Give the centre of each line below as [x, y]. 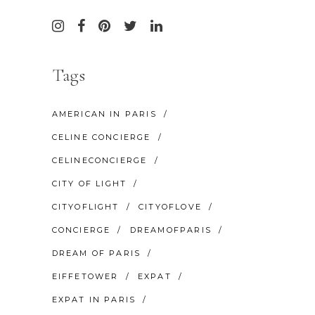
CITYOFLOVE [170, 206]
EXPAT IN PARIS [94, 299]
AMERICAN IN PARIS [104, 114]
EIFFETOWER [85, 276]
